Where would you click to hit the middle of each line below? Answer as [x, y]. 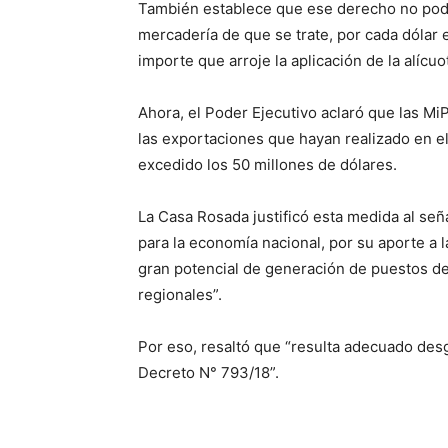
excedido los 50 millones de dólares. [267, 164]
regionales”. [180, 294]
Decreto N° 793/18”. [208, 372]
